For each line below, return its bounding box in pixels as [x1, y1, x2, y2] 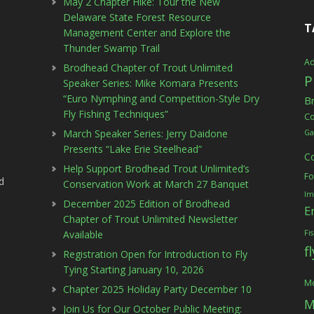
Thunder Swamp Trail [63, 41, 161, 55]
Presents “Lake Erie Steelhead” [63, 142, 203, 156]
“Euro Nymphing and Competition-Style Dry [63, 92, 260, 105]
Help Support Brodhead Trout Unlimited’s [63, 162, 250, 175]
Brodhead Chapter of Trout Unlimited [63, 61, 233, 74]
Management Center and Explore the [63, 26, 231, 39]
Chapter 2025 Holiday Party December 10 [63, 282, 252, 296]
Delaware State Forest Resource [63, 11, 212, 24]
